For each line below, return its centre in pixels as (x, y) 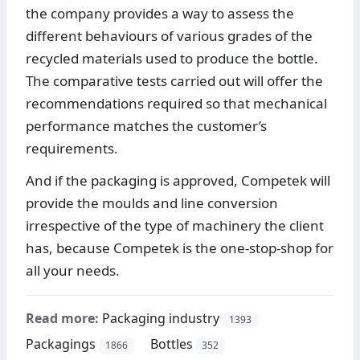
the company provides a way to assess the (160, 14)
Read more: (62, 319)
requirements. (72, 149)
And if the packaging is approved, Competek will (178, 181)
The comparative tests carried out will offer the (174, 81)
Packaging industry (161, 319)
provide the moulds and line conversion (152, 203)
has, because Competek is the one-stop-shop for (180, 248)
